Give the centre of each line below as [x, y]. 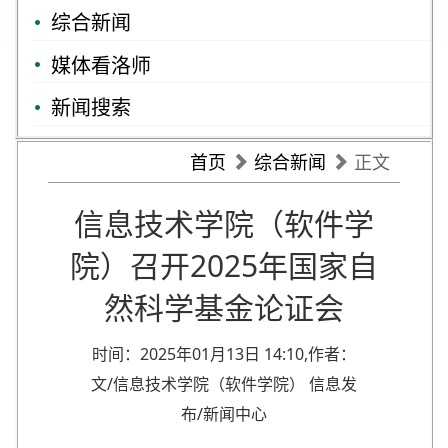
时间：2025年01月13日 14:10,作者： [224, 353]
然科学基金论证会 [224, 307]
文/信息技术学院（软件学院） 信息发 [224, 383]
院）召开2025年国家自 [224, 265]
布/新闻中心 [224, 413]
